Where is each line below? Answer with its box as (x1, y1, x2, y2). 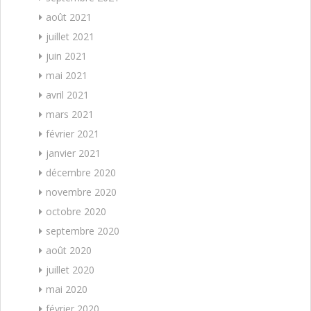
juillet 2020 (46, 262, 94, 276)
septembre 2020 (46, 224, 119, 237)
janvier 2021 (46, 146, 101, 160)
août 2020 (46, 243, 92, 257)
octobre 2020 (46, 204, 106, 218)
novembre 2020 (46, 185, 117, 199)
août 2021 (46, 10, 92, 24)
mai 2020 (46, 282, 87, 296)
